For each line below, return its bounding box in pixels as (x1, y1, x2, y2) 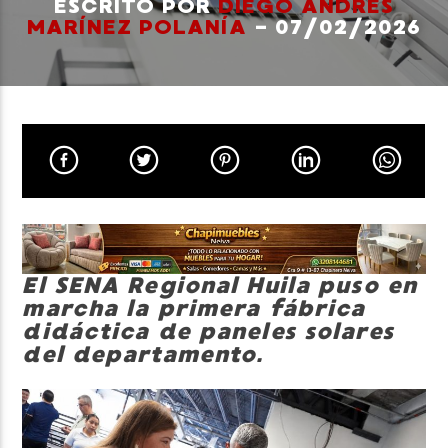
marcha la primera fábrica (22, 295, 366, 323)
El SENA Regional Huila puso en (22, 272, 418, 300)
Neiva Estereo (34, 128, 139, 151)
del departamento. (22, 341, 264, 369)
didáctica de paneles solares (22, 318, 394, 346)
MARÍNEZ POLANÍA (26, 14, 248, 40)
